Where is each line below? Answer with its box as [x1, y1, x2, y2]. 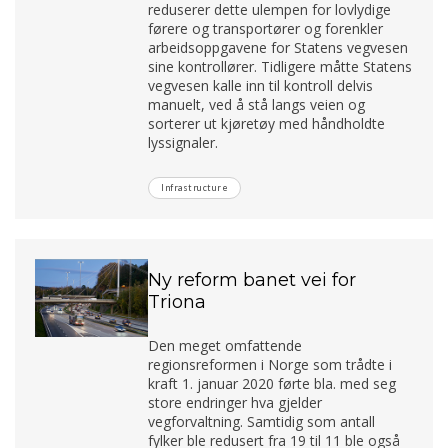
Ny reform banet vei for [148, 268, 357, 291]
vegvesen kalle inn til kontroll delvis [148, 75, 374, 95]
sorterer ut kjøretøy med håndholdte [148, 113, 386, 133]
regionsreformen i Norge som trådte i [148, 354, 393, 374]
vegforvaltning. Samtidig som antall [148, 411, 376, 431]
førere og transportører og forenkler [148, 18, 384, 38]
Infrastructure [161, 181, 229, 193]
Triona [148, 290, 207, 313]
